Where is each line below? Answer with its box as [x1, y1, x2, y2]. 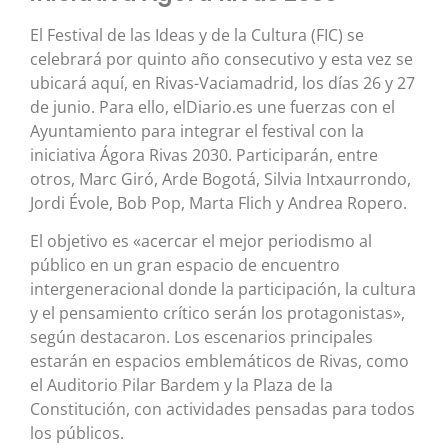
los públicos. [30, 422, 124, 445]
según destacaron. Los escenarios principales [30, 326, 373, 349]
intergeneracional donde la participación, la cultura [30, 278, 416, 301]
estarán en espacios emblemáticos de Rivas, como [30, 350, 409, 373]
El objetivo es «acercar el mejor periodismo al [30, 230, 372, 253]
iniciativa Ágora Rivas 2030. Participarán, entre [30, 143, 378, 166]
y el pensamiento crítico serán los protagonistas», [30, 302, 405, 325]
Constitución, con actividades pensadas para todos [30, 398, 415, 421]
